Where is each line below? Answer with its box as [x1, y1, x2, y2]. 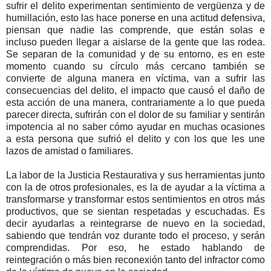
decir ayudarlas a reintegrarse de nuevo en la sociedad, [6, 218, 265, 229]
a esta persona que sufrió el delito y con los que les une [6, 133, 265, 144]
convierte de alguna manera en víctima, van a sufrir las [6, 73, 265, 83]
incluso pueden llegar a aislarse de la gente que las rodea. [6, 36, 265, 47]
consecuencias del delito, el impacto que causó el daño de [6, 85, 265, 96]
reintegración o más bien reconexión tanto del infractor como [6, 254, 265, 265]
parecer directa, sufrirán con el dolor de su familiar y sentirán [6, 109, 265, 120]
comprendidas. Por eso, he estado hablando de [6, 242, 265, 253]
